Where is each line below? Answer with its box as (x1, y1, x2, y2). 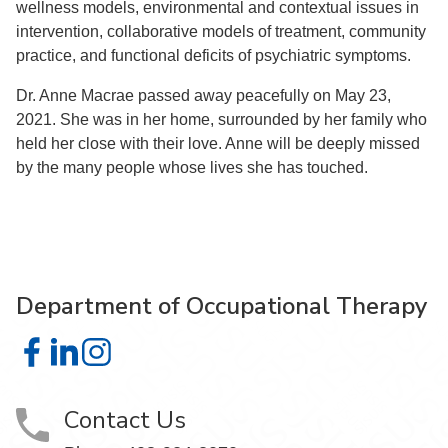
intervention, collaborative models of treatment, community (16, 23, 426, 41)
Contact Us (64, 404, 186, 437)
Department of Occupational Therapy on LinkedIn (64, 351, 412, 369)
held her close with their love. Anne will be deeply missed (16, 135, 420, 153)
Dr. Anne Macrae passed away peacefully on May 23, (16, 87, 391, 105)
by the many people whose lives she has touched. (16, 159, 368, 177)
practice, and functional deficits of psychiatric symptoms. (16, 47, 411, 65)
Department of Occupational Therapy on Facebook (32, 351, 390, 369)
